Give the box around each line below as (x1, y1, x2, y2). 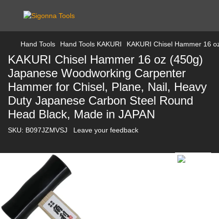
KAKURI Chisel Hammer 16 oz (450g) (8, 53, 203, 66)
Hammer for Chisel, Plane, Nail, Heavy (8, 80, 207, 93)
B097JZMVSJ (23, 126, 67, 134)
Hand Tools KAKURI (60, 40, 122, 48)
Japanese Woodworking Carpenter (8, 66, 186, 80)
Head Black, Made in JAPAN (8, 108, 155, 121)
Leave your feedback (73, 126, 138, 134)
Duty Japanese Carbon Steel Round (8, 94, 193, 107)
